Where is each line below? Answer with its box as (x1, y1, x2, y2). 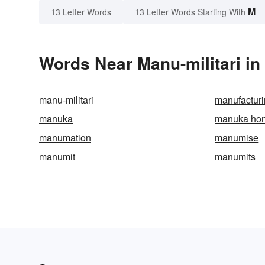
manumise (215, 131, 259, 145)
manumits (215, 150, 256, 164)
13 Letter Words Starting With (135, 6, 245, 18)
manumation (39, 131, 91, 145)
